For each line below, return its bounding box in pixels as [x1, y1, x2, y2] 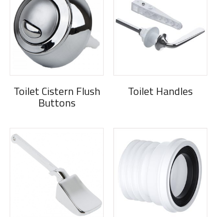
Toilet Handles [128, 83, 193, 100]
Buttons [38, 94, 76, 111]
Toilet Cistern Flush [13, 83, 100, 100]
